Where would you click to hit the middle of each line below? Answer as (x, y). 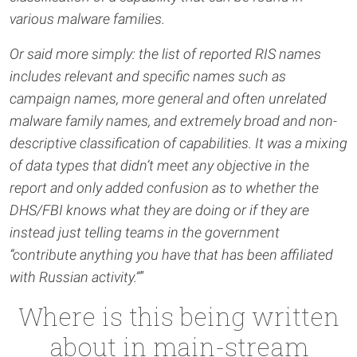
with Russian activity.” (75, 277)
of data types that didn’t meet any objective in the (159, 165)
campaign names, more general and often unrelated (168, 98)
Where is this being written (178, 316)
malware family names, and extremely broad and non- (173, 121)
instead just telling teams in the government (145, 232)
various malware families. (87, 19)
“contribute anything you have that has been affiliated (171, 255)
